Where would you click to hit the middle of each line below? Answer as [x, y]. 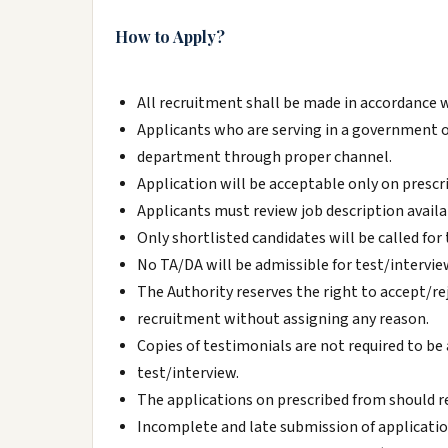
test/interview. [188, 373]
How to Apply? [170, 36]
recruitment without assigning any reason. [283, 319]
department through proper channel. [264, 157]
